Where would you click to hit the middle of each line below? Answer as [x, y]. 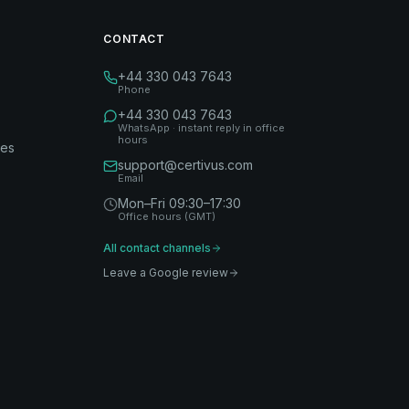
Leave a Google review [166, 272]
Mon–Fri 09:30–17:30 [180, 203]
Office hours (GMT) [167, 216]
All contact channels [157, 247]
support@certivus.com [186, 164]
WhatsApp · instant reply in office [202, 127]
